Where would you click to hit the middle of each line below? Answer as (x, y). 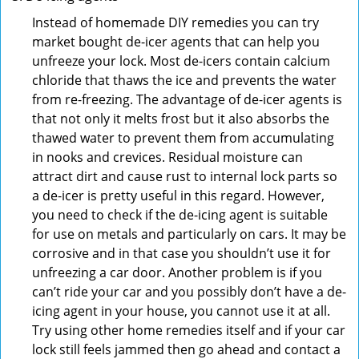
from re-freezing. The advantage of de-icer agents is (187, 99)
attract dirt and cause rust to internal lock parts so (185, 176)
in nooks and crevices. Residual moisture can (167, 157)
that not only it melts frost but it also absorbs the (181, 119)
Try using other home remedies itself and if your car (189, 330)
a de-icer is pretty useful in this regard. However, (178, 196)
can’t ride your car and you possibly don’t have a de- (189, 292)
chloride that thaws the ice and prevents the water (184, 80)
